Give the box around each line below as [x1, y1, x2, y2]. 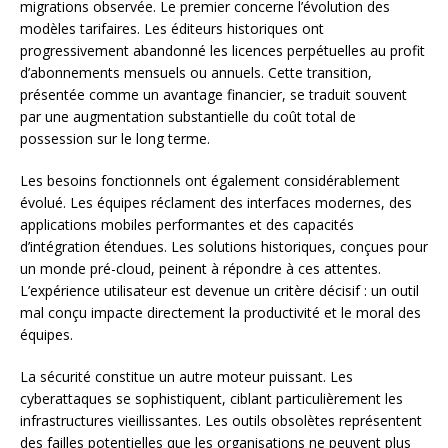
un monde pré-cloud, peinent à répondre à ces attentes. [20, 258, 381, 278]
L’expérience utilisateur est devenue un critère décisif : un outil [20, 280, 419, 300]
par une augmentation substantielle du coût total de [20, 106, 356, 126]
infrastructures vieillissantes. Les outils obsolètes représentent [20, 410, 422, 430]
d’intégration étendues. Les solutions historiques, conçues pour [20, 236, 428, 256]
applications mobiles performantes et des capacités [20, 214, 354, 234]
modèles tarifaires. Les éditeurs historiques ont [20, 18, 324, 38]
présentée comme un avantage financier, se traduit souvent [20, 84, 407, 104]
